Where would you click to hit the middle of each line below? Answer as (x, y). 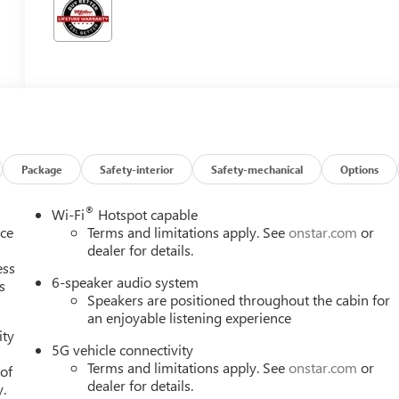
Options (360, 169)
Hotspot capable (147, 214)
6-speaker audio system (126, 281)
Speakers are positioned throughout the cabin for (239, 299)
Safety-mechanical (257, 169)
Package (42, 169)
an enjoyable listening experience (190, 317)
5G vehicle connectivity (123, 349)
